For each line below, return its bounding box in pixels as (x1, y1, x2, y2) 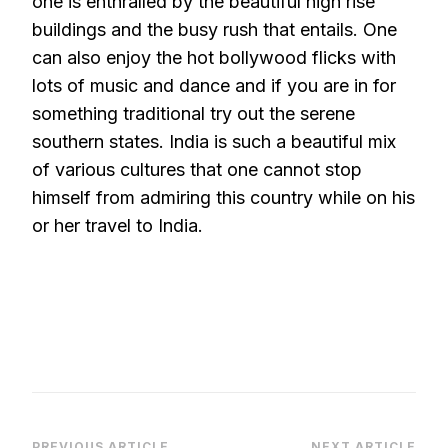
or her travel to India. (32, 215, 203, 236)
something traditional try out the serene (32, 103, 355, 124)
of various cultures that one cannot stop (32, 159, 362, 180)
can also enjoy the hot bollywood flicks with (32, 47, 396, 68)
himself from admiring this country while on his (32, 187, 415, 208)
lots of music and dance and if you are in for (32, 75, 396, 96)
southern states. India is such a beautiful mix (32, 131, 396, 152)
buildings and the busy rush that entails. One (32, 19, 397, 40)
